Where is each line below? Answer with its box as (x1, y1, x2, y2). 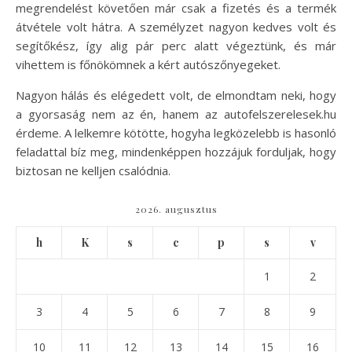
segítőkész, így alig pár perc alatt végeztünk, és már (16, 38, 336, 53)
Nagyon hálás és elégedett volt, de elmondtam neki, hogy (16, 87, 336, 103)
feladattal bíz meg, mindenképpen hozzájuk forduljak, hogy (16, 144, 336, 159)
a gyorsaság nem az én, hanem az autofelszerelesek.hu (16, 106, 336, 122)
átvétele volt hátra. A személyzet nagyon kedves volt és (16, 19, 336, 35)
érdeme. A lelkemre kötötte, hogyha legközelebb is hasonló (16, 125, 336, 141)
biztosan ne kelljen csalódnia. (16, 163, 170, 178)
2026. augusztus (134, 203, 218, 215)
